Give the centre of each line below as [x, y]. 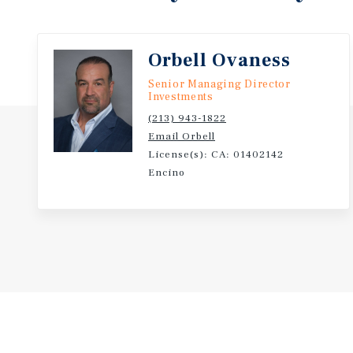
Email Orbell [182, 136]
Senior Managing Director [219, 84]
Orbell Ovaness [219, 60]
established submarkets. [111, 11]
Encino [167, 173]
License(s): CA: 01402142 [216, 154]
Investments [181, 97]
